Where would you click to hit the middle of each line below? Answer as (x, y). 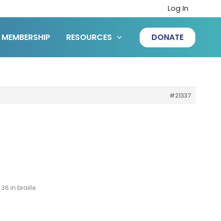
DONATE (167, 37)
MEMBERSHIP (26, 37)
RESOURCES (89, 37)
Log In (178, 8)
